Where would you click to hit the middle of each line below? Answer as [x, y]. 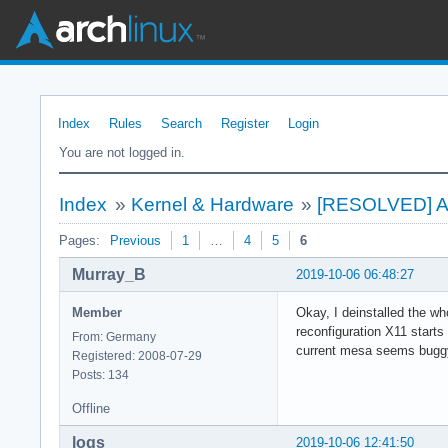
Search [181, 123]
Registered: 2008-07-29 [137, 355]
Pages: [79, 240]
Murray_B [109, 274]
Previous [135, 240]
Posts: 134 [100, 374]
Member [97, 312]
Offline [91, 408]
